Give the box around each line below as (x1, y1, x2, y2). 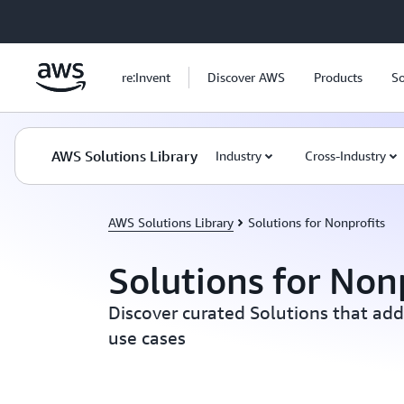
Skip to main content (8, 11, 124, 25)
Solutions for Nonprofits (248, 215, 385, 230)
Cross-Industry (305, 148, 386, 163)
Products (314, 69, 363, 85)
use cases (108, 327, 186, 348)
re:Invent (122, 69, 170, 85)
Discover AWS (207, 69, 285, 85)
